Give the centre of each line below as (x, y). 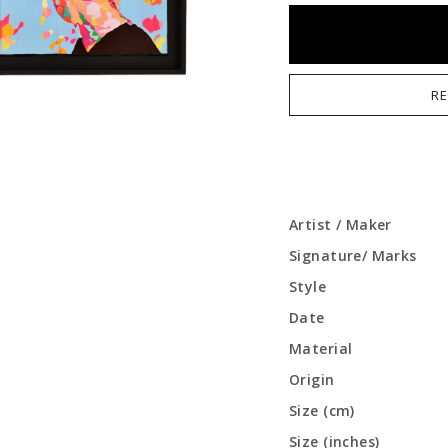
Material (321, 348)
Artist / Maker (340, 224)
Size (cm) (322, 410)
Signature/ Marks (353, 255)
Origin (312, 379)
